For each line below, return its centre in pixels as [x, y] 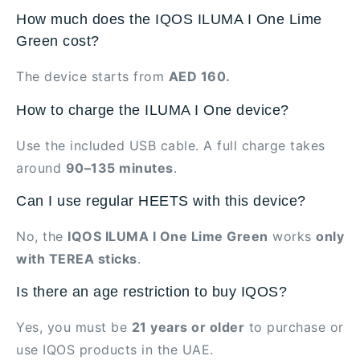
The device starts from [92, 77]
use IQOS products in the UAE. [115, 350]
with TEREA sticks [77, 258]
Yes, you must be [74, 327]
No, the [42, 236]
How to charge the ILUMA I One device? [153, 110]
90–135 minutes [119, 168]
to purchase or [294, 327]
